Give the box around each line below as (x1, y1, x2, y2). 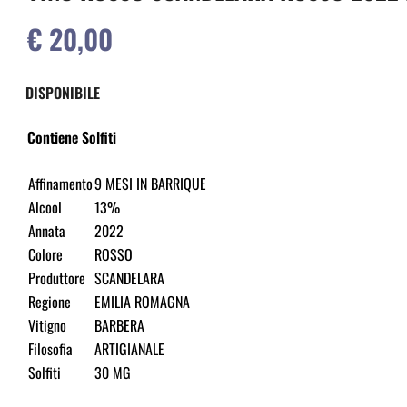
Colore (28, 243, 63, 266)
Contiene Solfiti (27, 126, 116, 149)
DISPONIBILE (25, 82, 100, 104)
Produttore (28, 267, 85, 290)
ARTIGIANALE (94, 338, 164, 361)
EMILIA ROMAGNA (94, 291, 190, 313)
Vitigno (28, 314, 66, 337)
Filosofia (28, 338, 73, 361)
